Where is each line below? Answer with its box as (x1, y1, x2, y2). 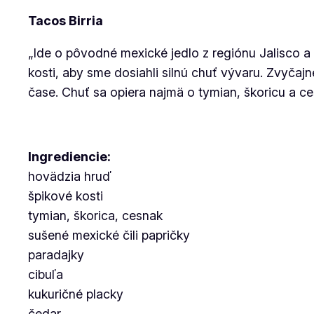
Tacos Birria (28, 13, 103, 28)
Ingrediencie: (28, 149, 111, 164)
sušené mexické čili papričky (28, 228, 190, 243)
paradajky (28, 247, 84, 262)
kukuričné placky (28, 287, 123, 301)
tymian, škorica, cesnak (28, 208, 163, 223)
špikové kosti (28, 189, 103, 203)
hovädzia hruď (28, 169, 111, 184)
